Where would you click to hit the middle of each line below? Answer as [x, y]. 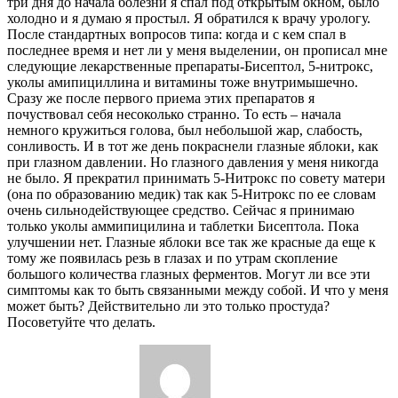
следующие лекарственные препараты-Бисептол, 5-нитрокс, [190, 66]
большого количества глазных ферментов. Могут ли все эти [189, 274]
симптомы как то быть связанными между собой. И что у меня [198, 290]
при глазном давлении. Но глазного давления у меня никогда [193, 162]
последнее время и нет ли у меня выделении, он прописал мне [197, 50]
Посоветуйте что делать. [81, 322]
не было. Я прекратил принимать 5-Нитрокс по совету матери [196, 178]
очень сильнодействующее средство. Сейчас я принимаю [181, 210]
